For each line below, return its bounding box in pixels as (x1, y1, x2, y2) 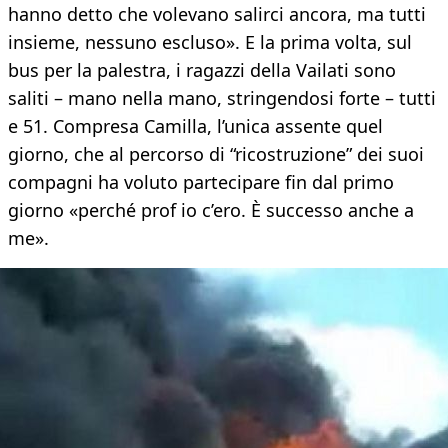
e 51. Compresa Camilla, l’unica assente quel (8, 114, 383, 139)
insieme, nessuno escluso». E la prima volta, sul (8, 30, 412, 55)
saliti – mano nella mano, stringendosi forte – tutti (8, 86, 436, 111)
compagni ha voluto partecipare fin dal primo (8, 170, 394, 195)
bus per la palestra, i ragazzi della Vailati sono (8, 58, 396, 83)
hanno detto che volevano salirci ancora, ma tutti (8, 2, 426, 27)
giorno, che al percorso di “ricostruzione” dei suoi (8, 142, 424, 167)
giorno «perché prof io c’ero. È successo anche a (8, 198, 414, 223)
